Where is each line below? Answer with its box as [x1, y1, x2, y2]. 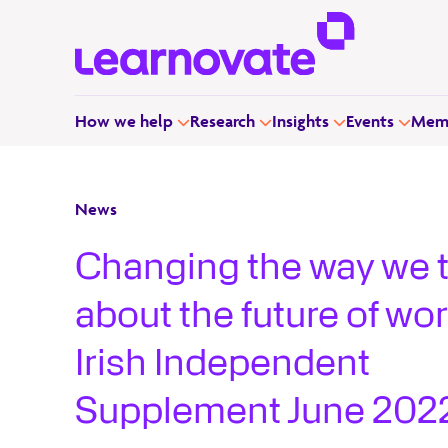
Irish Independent [74, 340, 370, 385]
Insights [271, 110, 329, 131]
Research [189, 110, 255, 131]
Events [345, 110, 394, 131]
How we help [74, 110, 173, 131]
